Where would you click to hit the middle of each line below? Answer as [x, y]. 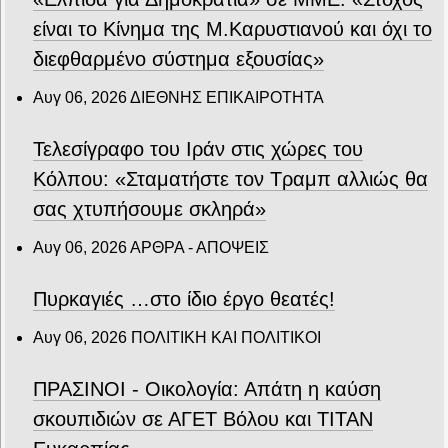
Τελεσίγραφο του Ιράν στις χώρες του [198, 149]
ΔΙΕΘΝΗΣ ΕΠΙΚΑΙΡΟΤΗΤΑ [227, 98]
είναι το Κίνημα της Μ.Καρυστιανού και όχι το [232, 29]
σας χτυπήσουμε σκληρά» [149, 209]
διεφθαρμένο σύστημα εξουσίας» [178, 59]
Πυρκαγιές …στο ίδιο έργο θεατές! [184, 299]
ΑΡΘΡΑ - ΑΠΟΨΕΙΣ [199, 248]
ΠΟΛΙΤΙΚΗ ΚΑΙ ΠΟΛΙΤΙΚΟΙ [226, 338]
